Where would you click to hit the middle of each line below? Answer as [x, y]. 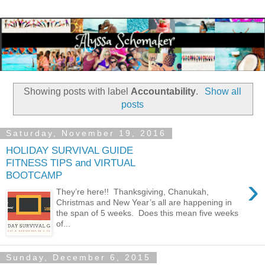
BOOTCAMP [34, 175]
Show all [223, 92]
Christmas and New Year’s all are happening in [144, 203]
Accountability [164, 92]
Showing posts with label [77, 92]
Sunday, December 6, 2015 [78, 258]
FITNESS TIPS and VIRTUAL [70, 162]
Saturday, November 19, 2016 [86, 133]
